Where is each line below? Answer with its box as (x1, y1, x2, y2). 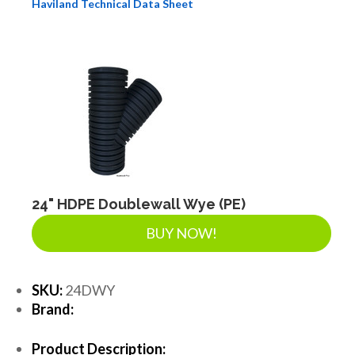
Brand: (32, 300, 74, 318)
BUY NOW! (146, 223, 217, 242)
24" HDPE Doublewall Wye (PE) (32, 195, 246, 212)
